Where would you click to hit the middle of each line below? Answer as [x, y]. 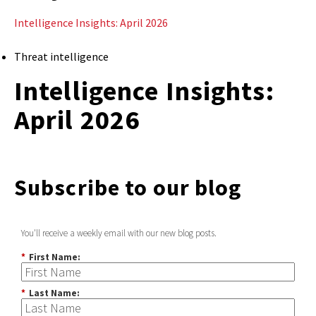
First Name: [55, 257]
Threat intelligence [61, 57]
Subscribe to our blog [128, 188]
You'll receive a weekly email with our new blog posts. [119, 233]
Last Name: [54, 293]
